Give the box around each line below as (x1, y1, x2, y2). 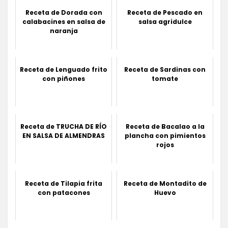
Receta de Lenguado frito (20, 65, 107, 74)
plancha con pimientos (124, 131, 206, 140)
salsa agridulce (138, 17, 192, 26)
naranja (49, 26, 78, 35)
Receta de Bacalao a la (125, 122, 205, 131)
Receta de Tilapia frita (25, 179, 102, 188)
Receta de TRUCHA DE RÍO (20, 122, 107, 131)
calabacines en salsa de (22, 17, 105, 26)
